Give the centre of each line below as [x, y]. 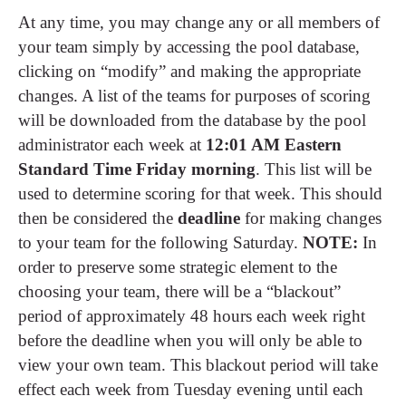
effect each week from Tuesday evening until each [191, 390]
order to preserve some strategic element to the [178, 267]
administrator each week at [112, 145]
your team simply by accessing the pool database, [189, 47]
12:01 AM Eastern [274, 145]
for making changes [311, 218]
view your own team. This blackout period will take [198, 365]
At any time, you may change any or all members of [199, 23]
